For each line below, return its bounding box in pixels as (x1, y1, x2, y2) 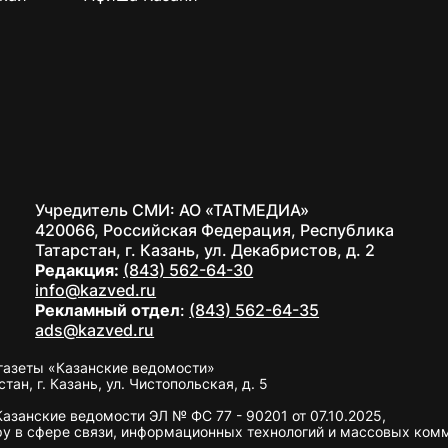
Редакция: (35, 260, 124, 280)
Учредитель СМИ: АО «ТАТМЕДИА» (35, 200, 310, 220)
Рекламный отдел (35, 300, 181, 320)
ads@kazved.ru (35, 320, 155, 340)
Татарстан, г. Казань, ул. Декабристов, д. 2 (35, 240, 376, 260)
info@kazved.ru (35, 280, 157, 300)
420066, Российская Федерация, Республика (35, 220, 395, 240)
